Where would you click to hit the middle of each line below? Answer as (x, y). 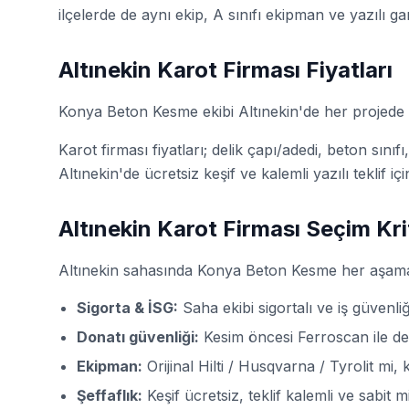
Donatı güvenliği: (138, 336)
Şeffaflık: (110, 395)
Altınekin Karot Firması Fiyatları (225, 69)
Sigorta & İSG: (127, 307)
